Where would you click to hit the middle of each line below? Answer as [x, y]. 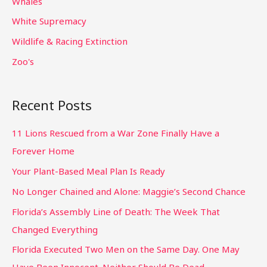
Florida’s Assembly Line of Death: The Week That [116, 211]
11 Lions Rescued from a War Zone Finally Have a [116, 133]
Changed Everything [55, 229]
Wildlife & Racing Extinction [70, 41]
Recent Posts [52, 105]
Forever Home [43, 151]
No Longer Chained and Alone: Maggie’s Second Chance [129, 191]
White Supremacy [49, 21]
